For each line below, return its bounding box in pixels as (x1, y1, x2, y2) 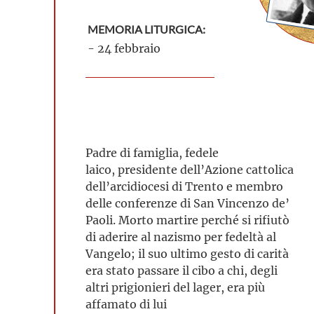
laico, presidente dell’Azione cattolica (86, 162, 294, 177)
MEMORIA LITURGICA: (88, 23, 205, 36)
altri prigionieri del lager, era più (86, 280, 265, 294)
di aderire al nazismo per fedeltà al (86, 229, 276, 244)
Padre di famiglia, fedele (86, 145, 219, 160)
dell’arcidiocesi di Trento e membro (86, 179, 283, 193)
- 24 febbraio (88, 41, 161, 55)
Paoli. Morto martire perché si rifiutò (86, 212, 289, 227)
